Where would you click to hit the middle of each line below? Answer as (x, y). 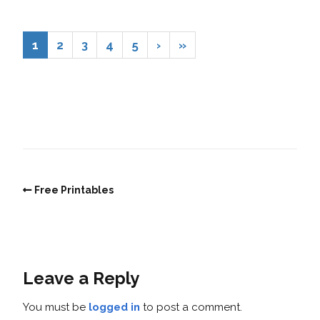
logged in (114, 307)
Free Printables (74, 190)
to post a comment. (191, 307)
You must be (56, 307)
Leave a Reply (81, 278)
